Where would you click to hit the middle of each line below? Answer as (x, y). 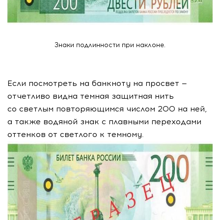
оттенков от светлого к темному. (77, 134)
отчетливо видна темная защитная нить (91, 96)
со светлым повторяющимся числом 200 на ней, (107, 109)
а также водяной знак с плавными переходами (104, 122)
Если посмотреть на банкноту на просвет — (97, 83)
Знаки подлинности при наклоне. (110, 45)
